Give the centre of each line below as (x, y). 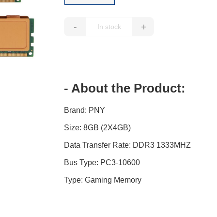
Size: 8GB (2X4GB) (98, 128)
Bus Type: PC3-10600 (102, 163)
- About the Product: (125, 88)
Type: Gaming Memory (103, 180)
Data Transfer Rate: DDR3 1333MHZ (128, 145)
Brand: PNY (85, 110)
